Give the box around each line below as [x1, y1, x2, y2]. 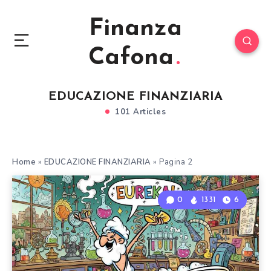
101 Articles [112, 106, 166, 117]
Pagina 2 [159, 157, 192, 168]
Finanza [89, 17, 182, 41]
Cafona [88, 46, 174, 70]
